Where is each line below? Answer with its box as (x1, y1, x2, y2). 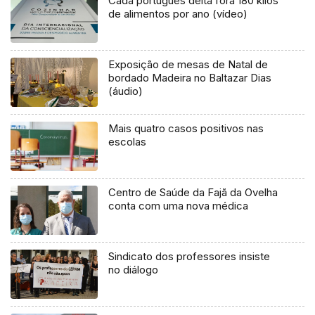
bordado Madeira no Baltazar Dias (108, 70, 272, 84)
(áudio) (108, 84, 143, 98)
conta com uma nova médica (108, 198, 249, 212)
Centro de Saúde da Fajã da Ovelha (108, 185, 278, 199)
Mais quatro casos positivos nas (108, 121, 264, 135)
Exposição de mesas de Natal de (108, 57, 269, 71)
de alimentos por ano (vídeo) (108, 6, 248, 20)
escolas (108, 134, 147, 148)
